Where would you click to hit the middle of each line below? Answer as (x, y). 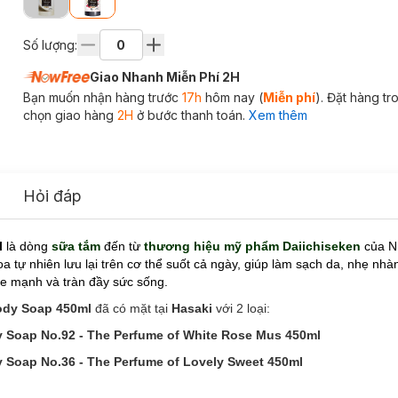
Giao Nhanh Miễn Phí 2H (164, 77)
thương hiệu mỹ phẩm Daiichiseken (254, 246)
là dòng (27, 246)
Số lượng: (50, 44)
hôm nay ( (232, 97)
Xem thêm (278, 115)
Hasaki (192, 308)
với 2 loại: (241, 308)
